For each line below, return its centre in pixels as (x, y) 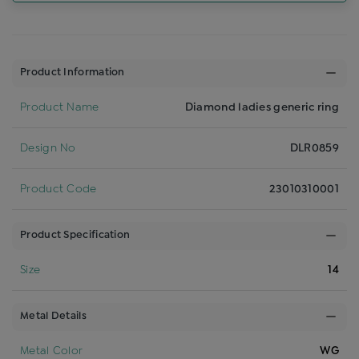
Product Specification (75, 235)
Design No (48, 148)
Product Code (58, 189)
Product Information (73, 73)
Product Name (60, 107)
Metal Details (53, 316)
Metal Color (52, 351)
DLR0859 (314, 148)
